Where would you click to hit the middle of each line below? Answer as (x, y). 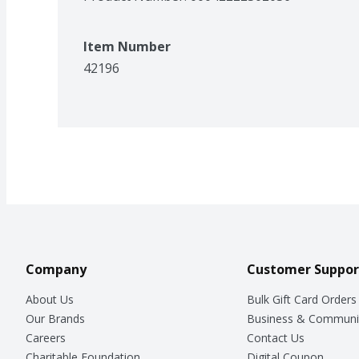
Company (56, 269)
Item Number (127, 46)
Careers (46, 337)
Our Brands (55, 318)
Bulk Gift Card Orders (301, 299)
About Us (50, 299)
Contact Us (275, 337)
